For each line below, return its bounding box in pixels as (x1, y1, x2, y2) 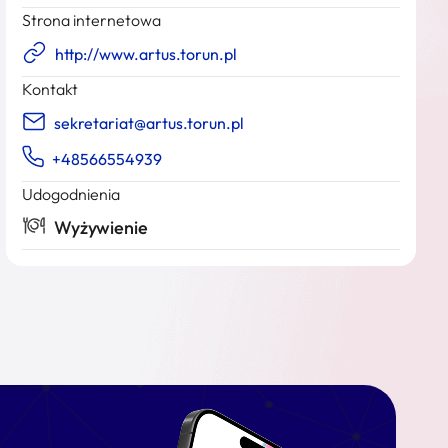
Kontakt (22, 79, 78, 99)
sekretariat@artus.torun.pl (54, 113, 244, 133)
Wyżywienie (50, 216, 148, 239)
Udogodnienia (22, 184, 120, 204)
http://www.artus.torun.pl (55, 44, 237, 64)
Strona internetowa (22, 10, 161, 30)
